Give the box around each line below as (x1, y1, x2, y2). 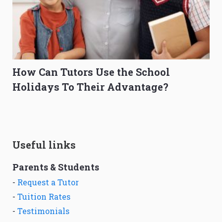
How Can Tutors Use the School (12, 65, 170, 78)
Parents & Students (12, 161, 99, 173)
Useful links (12, 138, 76, 151)
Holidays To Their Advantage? (12, 80, 168, 93)
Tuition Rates (17, 191, 70, 202)
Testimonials (17, 205, 69, 216)
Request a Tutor (17, 176, 79, 187)
